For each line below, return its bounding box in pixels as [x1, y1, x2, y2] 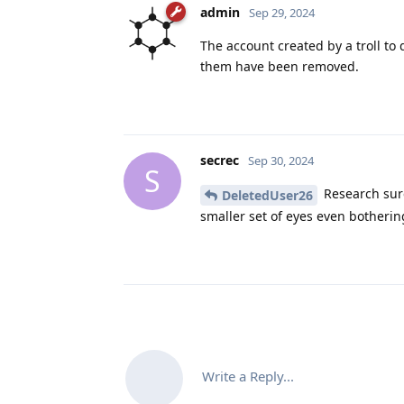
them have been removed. [200, 57, 359, 75]
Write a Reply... [202, 366, 294, 385]
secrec [200, 151, 239, 169]
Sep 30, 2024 [248, 151, 314, 169]
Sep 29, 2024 [249, 4, 315, 21]
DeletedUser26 [222, 186, 313, 204]
